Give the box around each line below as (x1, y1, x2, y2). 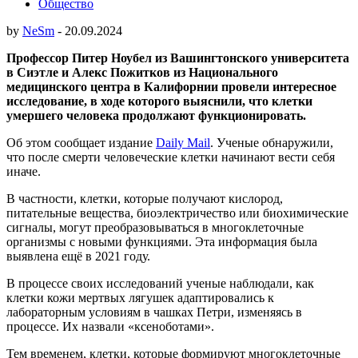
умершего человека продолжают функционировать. (6, 108, 306, 122)
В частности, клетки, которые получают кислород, (6, 191, 283, 205)
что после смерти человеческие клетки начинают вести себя (6, 149, 335, 164)
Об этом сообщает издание (6, 135, 156, 149)
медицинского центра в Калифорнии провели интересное (6, 79, 336, 93)
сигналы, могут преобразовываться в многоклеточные (6, 220, 304, 234)
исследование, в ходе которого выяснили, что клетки (6, 93, 312, 108)
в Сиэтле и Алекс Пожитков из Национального (6, 65, 278, 79)
